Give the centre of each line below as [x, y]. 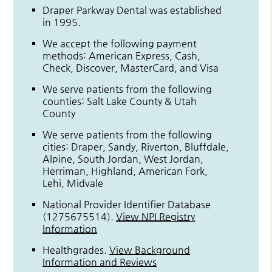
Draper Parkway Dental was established [132, 10]
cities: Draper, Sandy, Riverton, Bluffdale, [136, 146]
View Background [150, 250]
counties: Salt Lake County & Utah [120, 101]
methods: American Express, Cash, [122, 55]
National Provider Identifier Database [127, 204]
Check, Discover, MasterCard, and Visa [131, 67]
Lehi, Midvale [73, 183]
